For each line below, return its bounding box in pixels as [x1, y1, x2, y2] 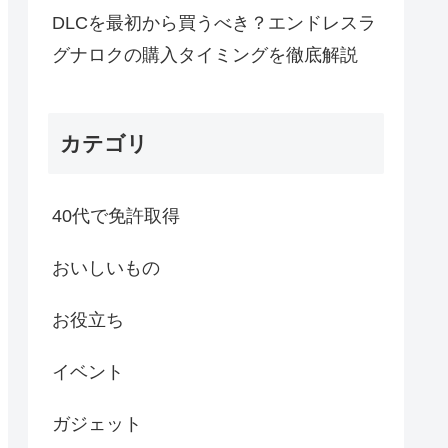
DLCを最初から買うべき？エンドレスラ [52, 12, 376, 33]
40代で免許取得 [52, 206, 180, 227]
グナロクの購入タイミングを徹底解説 [52, 44, 358, 65]
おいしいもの [52, 258, 160, 279]
